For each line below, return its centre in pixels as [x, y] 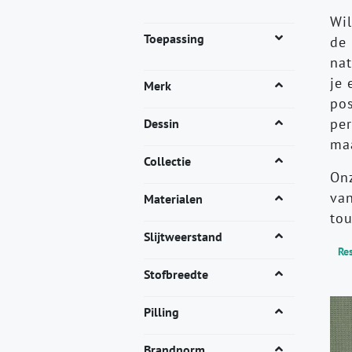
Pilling [161, 312]
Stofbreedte [176, 275]
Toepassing [174, 39]
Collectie [167, 161]
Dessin [161, 124]
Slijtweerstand [183, 237]
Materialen [173, 199]
